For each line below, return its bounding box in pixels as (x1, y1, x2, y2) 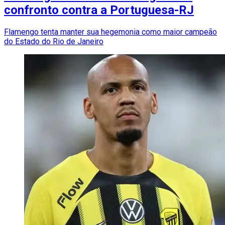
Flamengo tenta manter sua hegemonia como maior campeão (4, 27, 217, 37)
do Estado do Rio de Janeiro (4, 37, 103, 47)
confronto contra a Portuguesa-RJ (4, 3, 194, 18)
